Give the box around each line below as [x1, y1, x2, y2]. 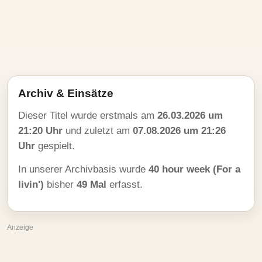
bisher [44, 179, 77, 190]
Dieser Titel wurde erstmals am [18, 110, 157, 121]
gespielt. [35, 140, 75, 151]
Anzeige [7, 223, 33, 232]
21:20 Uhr [18, 125, 63, 136]
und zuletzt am [63, 125, 133, 136]
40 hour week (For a [149, 164, 240, 175]
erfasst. [106, 179, 143, 190]
